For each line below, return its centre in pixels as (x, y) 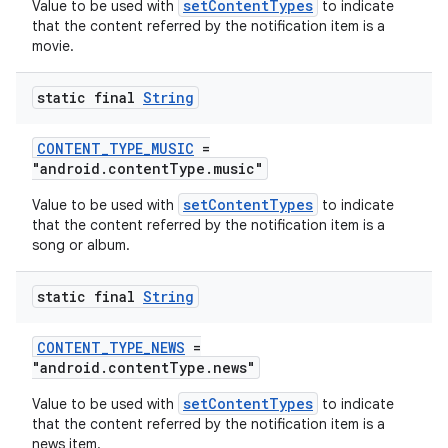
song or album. (81, 245)
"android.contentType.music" (147, 168)
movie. (53, 46)
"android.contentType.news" (143, 367)
